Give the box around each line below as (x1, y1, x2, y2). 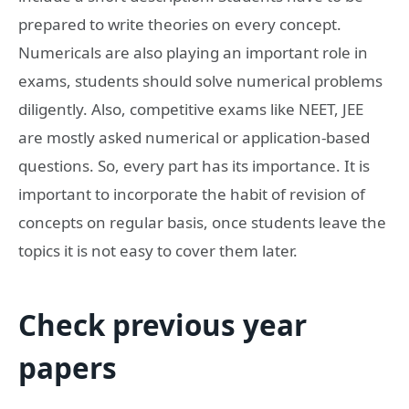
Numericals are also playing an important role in (18, 42, 368, 64)
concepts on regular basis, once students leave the (18, 212, 386, 234)
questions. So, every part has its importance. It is (18, 155, 370, 177)
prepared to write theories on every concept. (18, 14, 341, 36)
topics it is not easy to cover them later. (18, 240, 301, 262)
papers (18, 348, 117, 388)
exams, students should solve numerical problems (18, 70, 383, 92)
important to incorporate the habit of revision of (18, 184, 365, 205)
